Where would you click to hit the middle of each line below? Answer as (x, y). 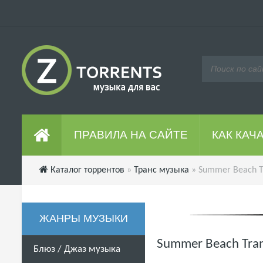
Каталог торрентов (87, 170)
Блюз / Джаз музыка (77, 249)
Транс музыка (161, 170)
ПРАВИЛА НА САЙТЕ (131, 135)
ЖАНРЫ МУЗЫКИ (83, 218)
